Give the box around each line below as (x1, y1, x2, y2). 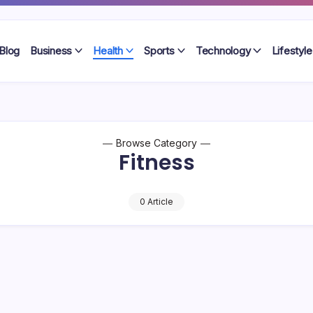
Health (93, 44, 123, 57)
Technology (195, 44, 251, 57)
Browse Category (116, 137, 197, 149)
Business (30, 44, 73, 57)
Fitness (118, 148, 195, 177)
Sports (144, 44, 175, 57)
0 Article (140, 196, 173, 207)
